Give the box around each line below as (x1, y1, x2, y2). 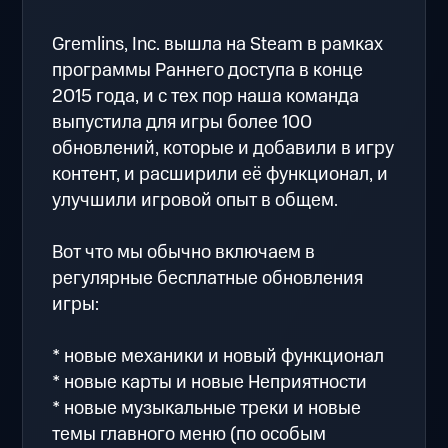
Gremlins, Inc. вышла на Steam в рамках (52, 31, 384, 59)
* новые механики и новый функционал (52, 343, 385, 371)
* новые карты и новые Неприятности (52, 369, 368, 397)
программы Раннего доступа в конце (52, 57, 364, 85)
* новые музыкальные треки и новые (52, 395, 362, 423)
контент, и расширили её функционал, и (52, 161, 389, 189)
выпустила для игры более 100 (52, 109, 313, 137)
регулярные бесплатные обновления (52, 265, 364, 293)
